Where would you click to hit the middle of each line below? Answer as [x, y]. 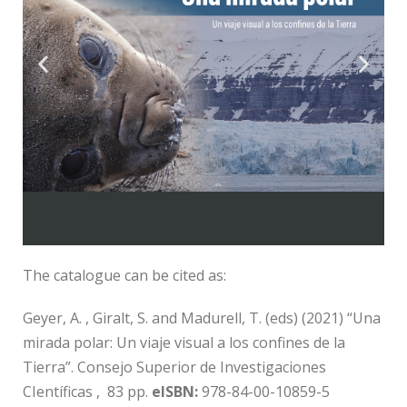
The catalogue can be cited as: [124, 275]
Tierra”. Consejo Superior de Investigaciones [174, 367]
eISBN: [177, 391]
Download [203, 63]
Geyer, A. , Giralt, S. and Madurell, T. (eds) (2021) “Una [202, 318]
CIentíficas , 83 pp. [87, 391]
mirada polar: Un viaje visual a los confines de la [184, 342]
